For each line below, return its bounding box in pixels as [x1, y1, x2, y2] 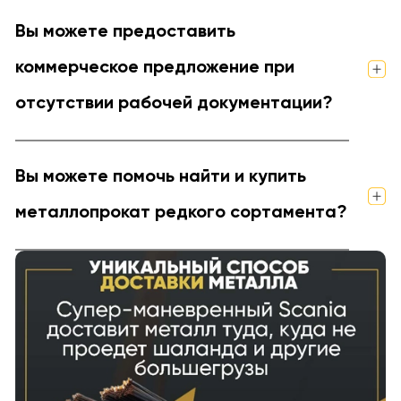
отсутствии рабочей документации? [14, 95, 333, 114]
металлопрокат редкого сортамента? [14, 204, 347, 223]
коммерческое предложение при [14, 59, 294, 78]
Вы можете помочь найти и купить [14, 168, 306, 187]
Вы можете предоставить [14, 23, 235, 42]
